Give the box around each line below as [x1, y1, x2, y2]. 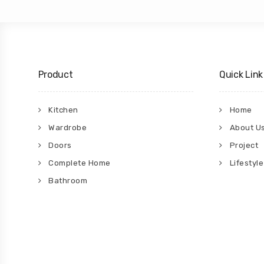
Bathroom [48, 176, 87, 185]
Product [38, 69, 73, 80]
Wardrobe [48, 123, 87, 132]
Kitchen [48, 105, 78, 114]
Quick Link [219, 69, 263, 80]
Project [229, 141, 258, 150]
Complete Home [48, 159, 111, 167]
